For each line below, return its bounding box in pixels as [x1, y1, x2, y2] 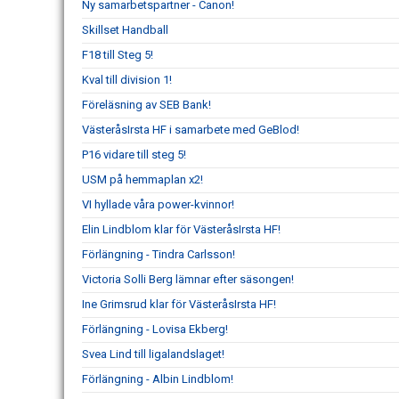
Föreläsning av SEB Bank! [82, 98, 211, 112]
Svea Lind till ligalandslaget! [82, 347, 224, 362]
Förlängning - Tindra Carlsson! [82, 248, 235, 262]
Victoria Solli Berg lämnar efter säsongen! [82, 273, 294, 287]
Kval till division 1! [82, 73, 172, 87]
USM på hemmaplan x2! [82, 173, 203, 187]
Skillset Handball [82, 23, 168, 37]
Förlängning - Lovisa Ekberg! [82, 322, 228, 337]
